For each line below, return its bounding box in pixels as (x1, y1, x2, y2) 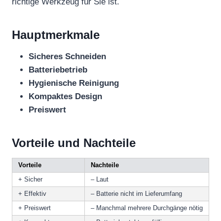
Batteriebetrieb (29, 65, 87, 74)
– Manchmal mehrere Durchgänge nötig (91, 204, 203, 212)
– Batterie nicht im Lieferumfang (91, 189, 182, 197)
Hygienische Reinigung (29, 78, 119, 88)
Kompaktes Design (29, 91, 102, 101)
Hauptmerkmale (12, 28, 100, 41)
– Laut (91, 175, 109, 183)
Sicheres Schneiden (29, 51, 106, 61)
